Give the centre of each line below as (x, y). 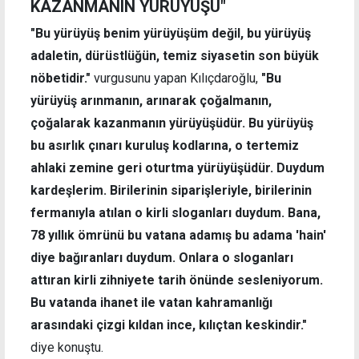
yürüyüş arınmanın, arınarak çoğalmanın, (151, 101)
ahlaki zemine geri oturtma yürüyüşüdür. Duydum (177, 168)
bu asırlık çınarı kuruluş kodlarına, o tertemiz (165, 146)
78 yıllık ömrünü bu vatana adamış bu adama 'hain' (178, 236)
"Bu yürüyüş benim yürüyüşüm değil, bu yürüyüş (171, 34)
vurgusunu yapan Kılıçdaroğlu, (176, 79)
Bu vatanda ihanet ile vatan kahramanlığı (151, 303)
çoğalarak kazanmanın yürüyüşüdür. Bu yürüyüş (172, 123)
